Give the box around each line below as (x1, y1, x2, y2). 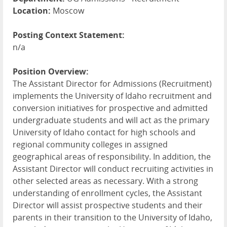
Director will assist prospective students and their (13, 200, 203, 211)
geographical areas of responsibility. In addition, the (13, 151, 211, 163)
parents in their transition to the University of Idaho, (13, 212, 212, 223)
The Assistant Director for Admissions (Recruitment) (13, 78, 212, 90)
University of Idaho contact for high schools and (13, 127, 196, 138)
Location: (13, 5, 51, 17)
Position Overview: (13, 66, 89, 78)
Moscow (51, 5, 84, 17)
